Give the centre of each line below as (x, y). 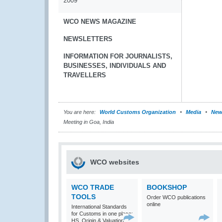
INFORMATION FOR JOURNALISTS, (118, 56)
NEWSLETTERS (88, 39)
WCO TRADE (93, 187)
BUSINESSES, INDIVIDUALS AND (115, 66)
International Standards (99, 207)
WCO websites (115, 162)
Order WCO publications (176, 197)
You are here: (80, 112)
